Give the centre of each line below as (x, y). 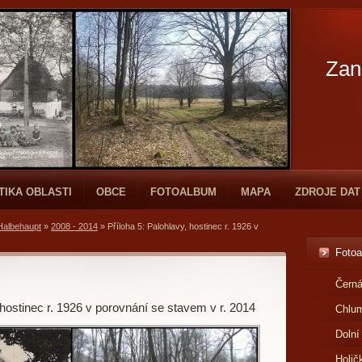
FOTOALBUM (183, 192)
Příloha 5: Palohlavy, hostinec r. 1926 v (183, 226)
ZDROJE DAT (328, 192)
